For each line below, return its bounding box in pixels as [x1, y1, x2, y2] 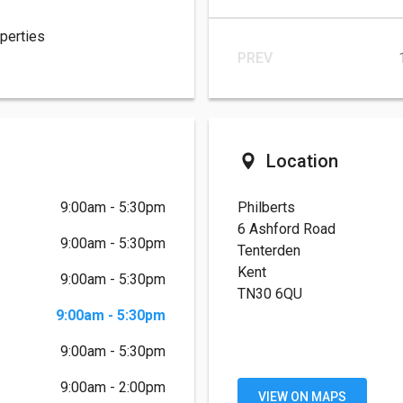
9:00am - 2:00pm [119, 379, 166, 397]
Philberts [237, 199, 299, 217]
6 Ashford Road [237, 220, 339, 238]
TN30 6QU [237, 285, 302, 303]
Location [266, 150, 338, 173]
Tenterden [237, 242, 304, 260]
